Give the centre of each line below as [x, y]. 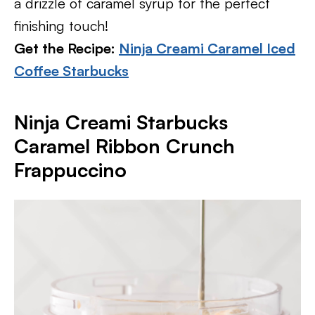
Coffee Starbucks [71, 71]
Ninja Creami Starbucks [121, 122]
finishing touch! [61, 26]
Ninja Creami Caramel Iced [207, 48]
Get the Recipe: [66, 48]
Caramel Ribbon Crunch [124, 146]
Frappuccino [70, 170]
